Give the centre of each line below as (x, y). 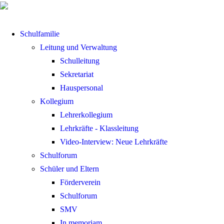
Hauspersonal (81, 88)
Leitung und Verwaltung (78, 47)
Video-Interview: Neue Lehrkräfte (114, 142)
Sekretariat (77, 74)
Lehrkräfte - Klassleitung (99, 128)
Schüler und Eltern (69, 169)
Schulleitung (80, 61)
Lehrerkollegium (86, 115)
